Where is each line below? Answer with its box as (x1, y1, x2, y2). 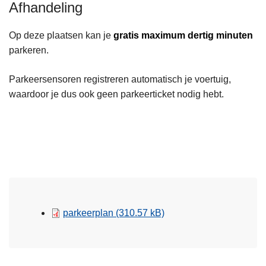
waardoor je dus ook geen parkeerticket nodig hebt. (9, 89, 224, 100)
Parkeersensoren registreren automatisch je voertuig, (9, 74, 231, 85)
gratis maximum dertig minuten (113, 30, 253, 41)
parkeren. (9, 45, 51, 56)
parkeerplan (63, 208, 116, 218)
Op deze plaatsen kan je (9, 30, 113, 41)
